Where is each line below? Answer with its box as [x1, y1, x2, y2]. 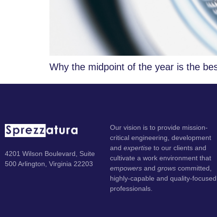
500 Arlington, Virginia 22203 [5, 160, 93, 168]
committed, [178, 164, 214, 172]
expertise [124, 144, 154, 152]
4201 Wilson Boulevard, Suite [5, 150, 95, 158]
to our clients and [154, 144, 207, 152]
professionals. [110, 185, 153, 192]
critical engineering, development [110, 134, 212, 141]
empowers [110, 164, 142, 172]
